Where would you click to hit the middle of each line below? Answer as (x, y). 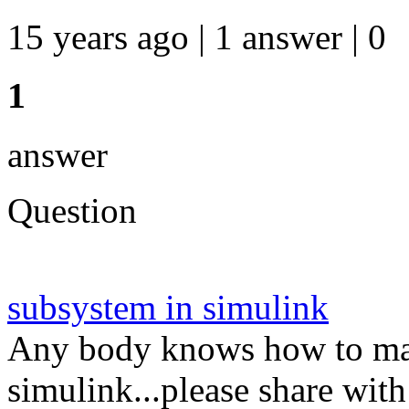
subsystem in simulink (168, 308)
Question (72, 211)
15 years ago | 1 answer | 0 (197, 37)
